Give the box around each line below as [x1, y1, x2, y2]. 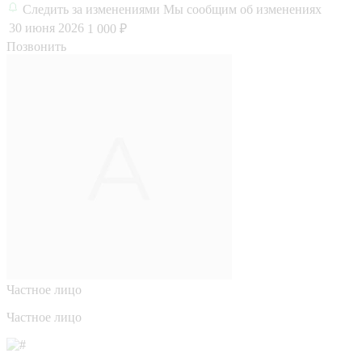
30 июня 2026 [9, 20, 84, 35]
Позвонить [6, 39, 66, 53]
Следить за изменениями [23, 2, 163, 16]
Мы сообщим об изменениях [163, 2, 322, 16]
